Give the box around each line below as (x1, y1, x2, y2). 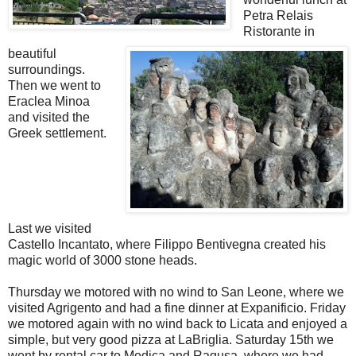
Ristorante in (242, 24, 315, 38)
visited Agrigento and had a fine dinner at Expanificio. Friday (8, 300, 346, 315)
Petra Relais (242, 8, 313, 22)
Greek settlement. (8, 126, 106, 140)
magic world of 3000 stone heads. (8, 253, 197, 267)
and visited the (8, 110, 90, 124)
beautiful (8, 46, 56, 60)
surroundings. (8, 62, 85, 76)
